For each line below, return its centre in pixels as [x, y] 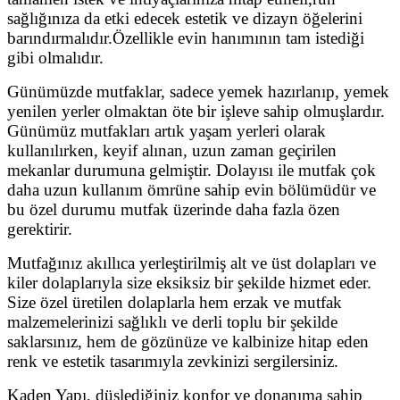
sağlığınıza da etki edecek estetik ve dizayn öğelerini [185, 19]
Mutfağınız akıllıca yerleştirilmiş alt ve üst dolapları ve [192, 263]
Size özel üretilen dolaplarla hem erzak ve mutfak [175, 303]
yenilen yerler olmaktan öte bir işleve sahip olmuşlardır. [196, 112]
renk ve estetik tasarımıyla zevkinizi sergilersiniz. [173, 362]
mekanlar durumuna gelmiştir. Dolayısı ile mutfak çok [192, 171]
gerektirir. [40, 229]
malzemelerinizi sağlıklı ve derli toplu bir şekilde [172, 322]
